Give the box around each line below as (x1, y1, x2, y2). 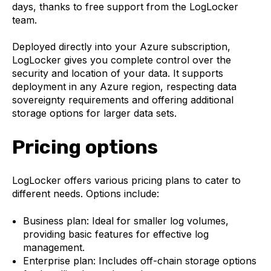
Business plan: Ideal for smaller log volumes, (22, 214, 229, 227)
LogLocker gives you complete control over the (12, 54, 231, 67)
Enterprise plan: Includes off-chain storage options (22, 254, 256, 267)
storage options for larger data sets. (12, 107, 177, 120)
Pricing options (12, 135, 158, 158)
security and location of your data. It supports (12, 67, 223, 80)
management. (22, 241, 85, 253)
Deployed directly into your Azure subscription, (12, 41, 230, 53)
